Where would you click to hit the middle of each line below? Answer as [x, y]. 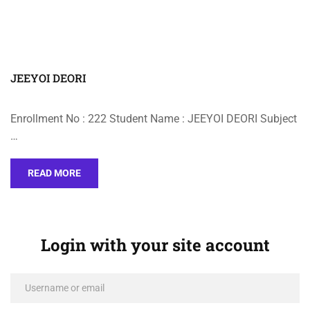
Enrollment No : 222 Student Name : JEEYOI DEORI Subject [154, 119]
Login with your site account [155, 245]
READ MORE [54, 173]
